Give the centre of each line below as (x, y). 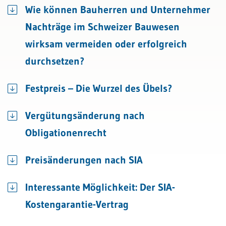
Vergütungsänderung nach (85, 116)
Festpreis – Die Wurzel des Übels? (99, 88)
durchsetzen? (55, 61)
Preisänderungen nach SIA (84, 160)
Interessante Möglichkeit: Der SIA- (100, 187)
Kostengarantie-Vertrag (77, 204)
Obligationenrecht (66, 133)
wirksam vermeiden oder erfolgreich (106, 44)
